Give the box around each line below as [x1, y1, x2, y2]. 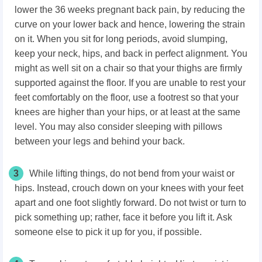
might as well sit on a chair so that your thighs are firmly [15, 63, 242, 74]
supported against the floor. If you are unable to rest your [15, 78, 246, 88]
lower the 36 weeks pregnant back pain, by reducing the [15, 5, 245, 15]
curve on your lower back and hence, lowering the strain [15, 19, 245, 30]
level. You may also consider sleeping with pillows [15, 122, 222, 132]
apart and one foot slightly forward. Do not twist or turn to [15, 198, 246, 208]
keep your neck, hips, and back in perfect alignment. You [15, 49, 247, 59]
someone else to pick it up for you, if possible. [15, 227, 202, 237]
